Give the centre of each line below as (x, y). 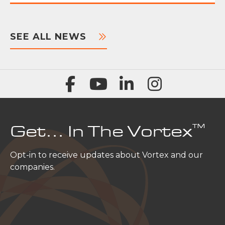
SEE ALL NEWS (48, 37)
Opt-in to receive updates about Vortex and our (106, 155)
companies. (32, 167)
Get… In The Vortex (101, 131)
